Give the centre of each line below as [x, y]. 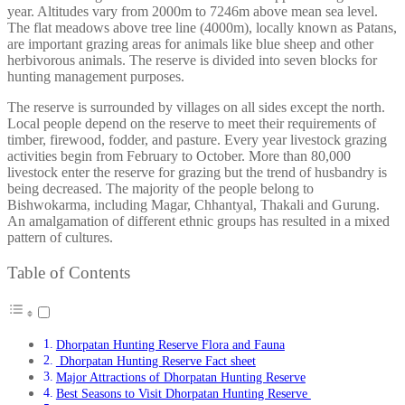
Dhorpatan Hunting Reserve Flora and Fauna [170, 345]
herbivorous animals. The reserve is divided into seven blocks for [192, 60]
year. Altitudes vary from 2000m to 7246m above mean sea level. [193, 11]
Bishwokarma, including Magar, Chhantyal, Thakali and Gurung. [193, 204]
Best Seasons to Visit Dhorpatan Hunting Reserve [183, 394]
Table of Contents [69, 272]
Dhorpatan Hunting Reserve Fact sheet [155, 361]
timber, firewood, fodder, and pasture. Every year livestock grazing [197, 139]
